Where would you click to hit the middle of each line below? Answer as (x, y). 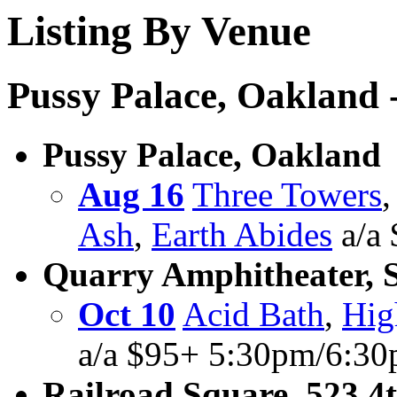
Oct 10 (127, 315)
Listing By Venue (159, 31)
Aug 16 (131, 195)
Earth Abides (242, 235)
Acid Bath (253, 315)
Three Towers (287, 195)
